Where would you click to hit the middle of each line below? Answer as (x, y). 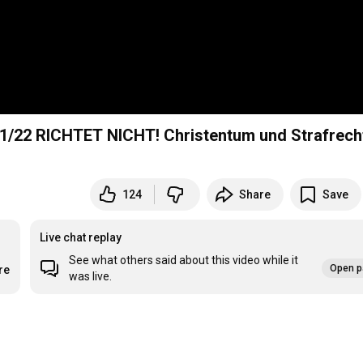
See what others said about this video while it (184, 261)
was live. (91, 277)
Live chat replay (81, 238)
